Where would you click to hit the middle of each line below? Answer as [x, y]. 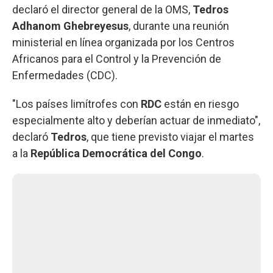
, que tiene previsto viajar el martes [170, 136]
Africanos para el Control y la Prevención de [117, 58]
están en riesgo [200, 104]
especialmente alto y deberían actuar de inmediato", [136, 120]
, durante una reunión [179, 26]
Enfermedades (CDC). [65, 75]
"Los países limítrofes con [76, 104]
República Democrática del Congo [116, 153]
